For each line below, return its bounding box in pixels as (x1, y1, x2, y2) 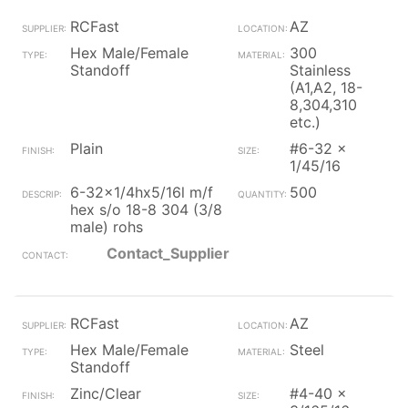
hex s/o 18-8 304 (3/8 (70, 200, 222, 219)
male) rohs (70, 218, 143, 236)
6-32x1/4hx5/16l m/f (70, 183, 213, 201)
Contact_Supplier (107, 244, 229, 262)
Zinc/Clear (70, 384, 141, 403)
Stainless (289, 61, 351, 79)
